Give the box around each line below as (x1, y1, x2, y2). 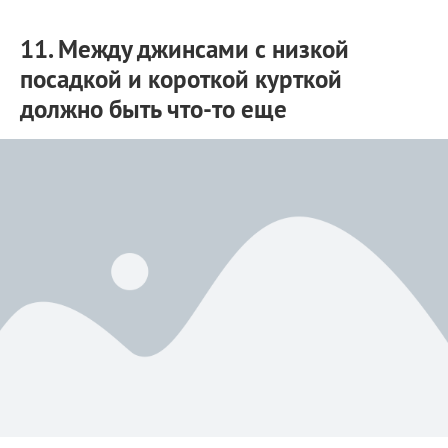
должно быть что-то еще (20, 92, 287, 125)
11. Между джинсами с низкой (20, 32, 349, 65)
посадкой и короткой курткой (20, 62, 342, 95)
